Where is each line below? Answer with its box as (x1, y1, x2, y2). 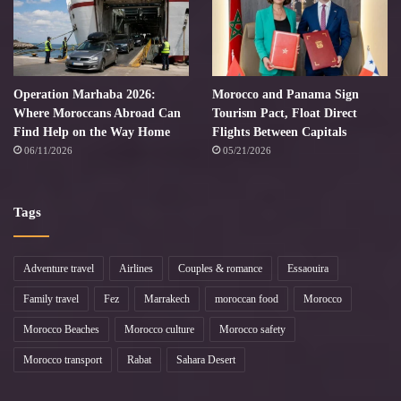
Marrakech (144, 293, 190, 306)
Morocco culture (124, 323, 194, 337)
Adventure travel (23, 262, 94, 276)
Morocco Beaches (23, 323, 99, 337)
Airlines (119, 262, 153, 276)
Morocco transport (23, 354, 102, 367)
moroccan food (215, 293, 278, 306)
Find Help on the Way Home (13, 125, 170, 140)
